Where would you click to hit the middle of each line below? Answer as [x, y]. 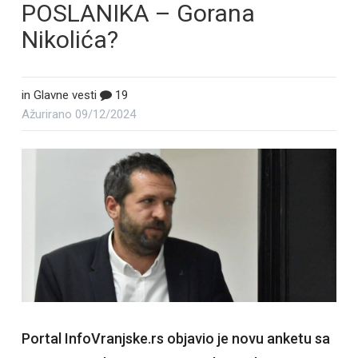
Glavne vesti [65, 95]
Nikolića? [70, 40]
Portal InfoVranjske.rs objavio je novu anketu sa [175, 339]
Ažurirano [48, 114]
